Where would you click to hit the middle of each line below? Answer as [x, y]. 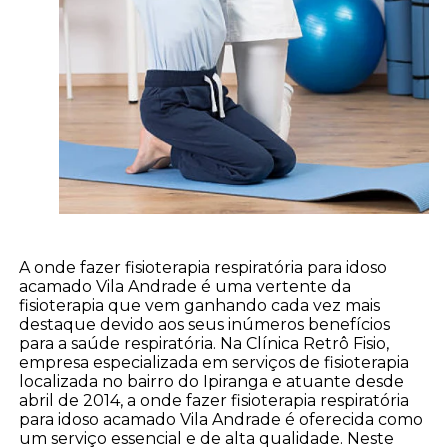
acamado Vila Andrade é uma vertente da [185, 287]
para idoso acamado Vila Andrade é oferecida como [221, 420]
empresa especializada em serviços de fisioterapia [214, 363]
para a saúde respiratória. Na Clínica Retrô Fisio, [204, 344]
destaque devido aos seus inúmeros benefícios [205, 325]
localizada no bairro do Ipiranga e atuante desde [212, 382]
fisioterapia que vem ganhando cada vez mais [200, 306]
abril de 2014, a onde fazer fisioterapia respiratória [214, 401]
